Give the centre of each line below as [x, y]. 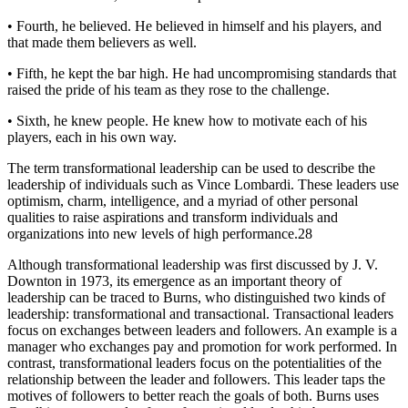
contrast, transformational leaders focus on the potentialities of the [194, 362]
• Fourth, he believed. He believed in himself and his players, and [194, 25]
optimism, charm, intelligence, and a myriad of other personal [183, 200]
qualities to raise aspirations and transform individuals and [173, 217]
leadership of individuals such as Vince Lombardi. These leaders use [203, 184]
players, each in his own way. [92, 137]
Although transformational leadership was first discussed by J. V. [193, 264]
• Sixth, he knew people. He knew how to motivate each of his [187, 120]
